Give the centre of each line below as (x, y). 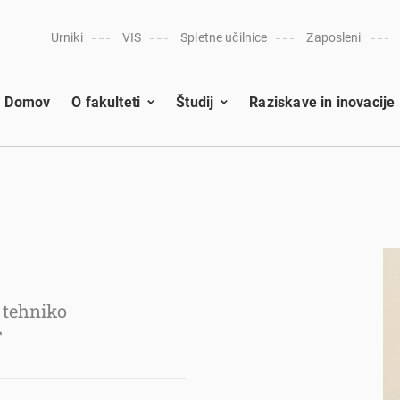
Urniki (67, 37)
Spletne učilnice (224, 37)
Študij (195, 102)
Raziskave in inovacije (322, 102)
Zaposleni (334, 37)
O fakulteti (106, 102)
